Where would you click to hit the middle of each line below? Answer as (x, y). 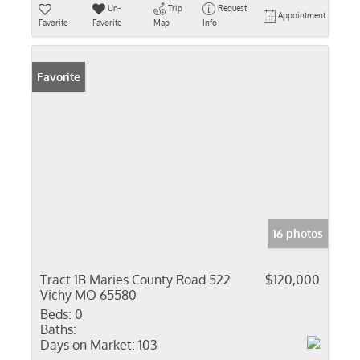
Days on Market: (88, 345)
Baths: (58, 329)
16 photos (298, 233)
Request (232, 8)
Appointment (302, 15)
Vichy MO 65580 (88, 295)
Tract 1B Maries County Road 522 (135, 280)
